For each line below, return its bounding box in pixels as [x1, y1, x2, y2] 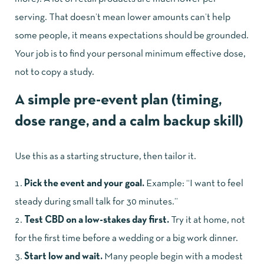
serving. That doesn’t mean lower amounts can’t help [15, 12, 230, 22]
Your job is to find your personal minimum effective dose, [15, 49, 246, 58]
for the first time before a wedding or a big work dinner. [15, 233, 238, 243]
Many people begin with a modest [103, 252, 243, 261]
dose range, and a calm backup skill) [15, 114, 243, 128]
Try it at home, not [169, 215, 245, 225]
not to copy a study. [15, 67, 94, 77]
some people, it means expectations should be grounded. [15, 31, 249, 40]
